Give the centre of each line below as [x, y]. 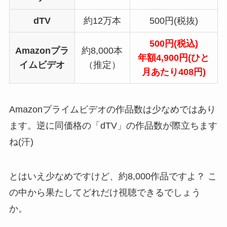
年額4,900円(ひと [174, 58]
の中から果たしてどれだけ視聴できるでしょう [105, 193]
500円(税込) [174, 43]
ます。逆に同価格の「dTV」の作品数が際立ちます [113, 126]
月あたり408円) [174, 72]
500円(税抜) [174, 21]
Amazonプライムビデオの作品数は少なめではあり [112, 110]
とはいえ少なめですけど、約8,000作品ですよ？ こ [113, 177]
